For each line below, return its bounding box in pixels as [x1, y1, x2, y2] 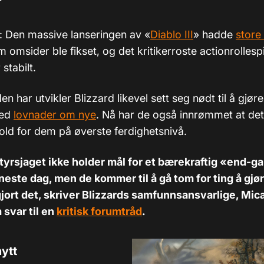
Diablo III [150, 28, 193, 41]
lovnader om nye [14, 108, 96, 121]
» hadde [193, 28, 236, 41]
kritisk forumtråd [57, 205, 142, 217]
